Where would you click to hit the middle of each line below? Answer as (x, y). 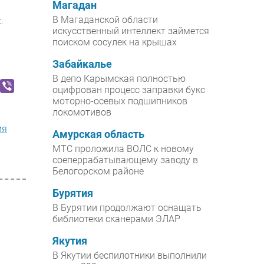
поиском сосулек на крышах (115, 42)
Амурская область (99, 135)
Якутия (70, 241)
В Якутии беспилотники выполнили (130, 256)
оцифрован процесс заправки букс (129, 90)
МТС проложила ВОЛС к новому (123, 149)
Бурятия (73, 194)
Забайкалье (82, 65)
